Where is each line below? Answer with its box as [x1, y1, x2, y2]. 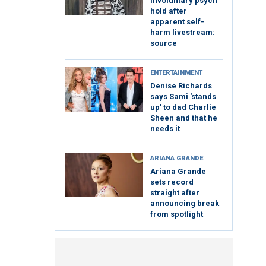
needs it [150, 124, 180, 134]
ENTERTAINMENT [150, 69, 202, 77]
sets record [150, 178, 194, 187]
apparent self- [150, 17, 204, 27]
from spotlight [150, 210, 203, 219]
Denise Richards [150, 81, 212, 91]
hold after [150, 7, 187, 16]
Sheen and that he [150, 113, 217, 123]
